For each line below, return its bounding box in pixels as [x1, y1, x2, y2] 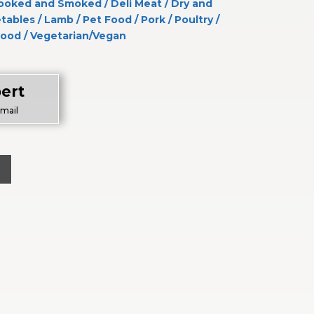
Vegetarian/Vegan [29, 29, 126, 42]
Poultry [174, 13, 213, 26]
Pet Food [82, 13, 132, 26]
